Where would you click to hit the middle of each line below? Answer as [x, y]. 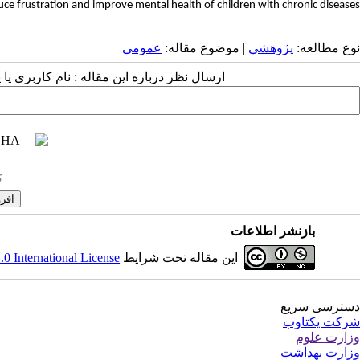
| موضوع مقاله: [205, 48]
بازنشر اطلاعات [273, 231]
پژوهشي [271, 48]
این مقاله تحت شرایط [179, 258]
